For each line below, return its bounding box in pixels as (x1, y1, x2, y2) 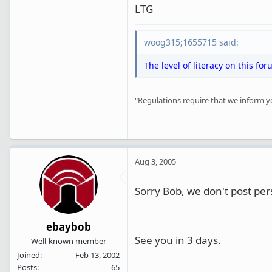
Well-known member (30, 236, 106, 247)
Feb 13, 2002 (75, 250, 120, 261)
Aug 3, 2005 (135, 155, 176, 167)
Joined (17, 250, 40, 261)
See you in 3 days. (135, 233, 221, 247)
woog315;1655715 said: (144, 36, 239, 49)
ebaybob (46, 220, 91, 234)
